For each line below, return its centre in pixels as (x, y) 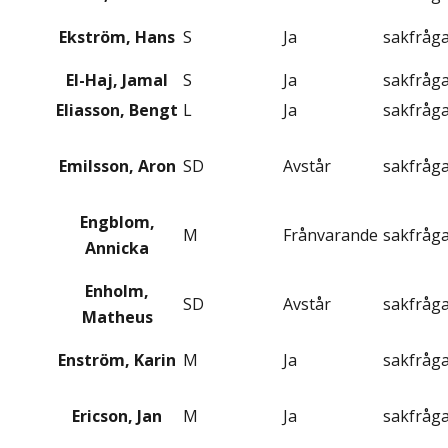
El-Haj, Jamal (117, 80)
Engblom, (117, 222)
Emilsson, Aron (117, 166)
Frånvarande (330, 235)
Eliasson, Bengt (117, 110)
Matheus (117, 317)
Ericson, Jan (117, 416)
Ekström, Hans (117, 37)
